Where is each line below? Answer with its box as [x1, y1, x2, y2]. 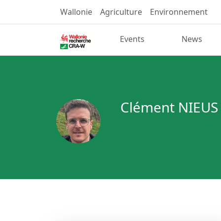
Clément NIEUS [120, 97, 218, 116]
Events [120, 34, 145, 45]
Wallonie [60, 6, 92, 17]
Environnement [150, 6, 208, 17]
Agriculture [100, 6, 142, 17]
